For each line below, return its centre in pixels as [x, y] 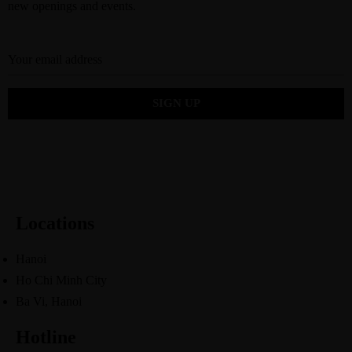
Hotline [46, 337]
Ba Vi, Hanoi [49, 301]
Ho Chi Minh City [61, 280]
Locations [55, 223]
